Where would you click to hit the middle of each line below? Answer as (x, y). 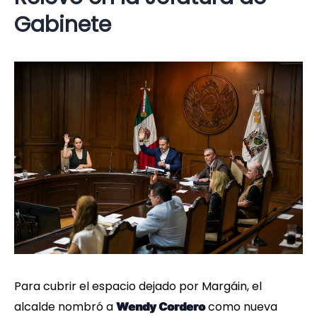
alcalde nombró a (65, 307)
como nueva (241, 307)
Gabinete (63, 25)
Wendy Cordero (161, 307)
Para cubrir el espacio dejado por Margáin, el (138, 287)
